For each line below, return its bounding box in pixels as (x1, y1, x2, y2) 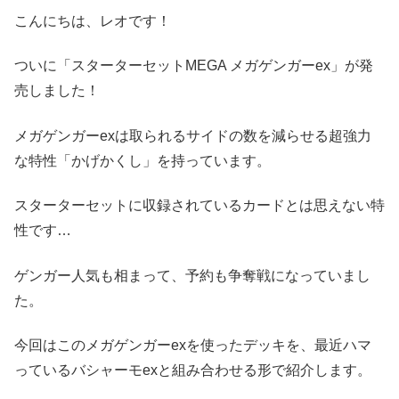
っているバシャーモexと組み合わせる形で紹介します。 (14, 362, 371, 378)
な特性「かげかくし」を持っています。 (14, 152, 271, 168)
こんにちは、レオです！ (14, 12, 171, 28)
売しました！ (14, 83, 100, 99)
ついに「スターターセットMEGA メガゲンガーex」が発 (14, 58, 373, 74)
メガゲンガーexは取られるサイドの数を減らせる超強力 (14, 127, 371, 143)
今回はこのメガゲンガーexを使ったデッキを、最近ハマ (14, 337, 371, 353)
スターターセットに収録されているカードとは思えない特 (14, 198, 385, 214)
